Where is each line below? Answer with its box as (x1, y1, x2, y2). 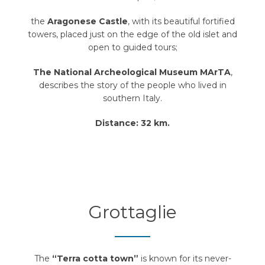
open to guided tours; (88, 42, 177, 53)
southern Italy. (103, 93, 162, 104)
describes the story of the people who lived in (38, 80, 227, 91)
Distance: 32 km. (95, 118, 170, 129)
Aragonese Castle (47, 16, 128, 27)
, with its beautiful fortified (127, 16, 235, 27)
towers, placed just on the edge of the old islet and (28, 29, 237, 40)
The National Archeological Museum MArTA (33, 67, 231, 78)
